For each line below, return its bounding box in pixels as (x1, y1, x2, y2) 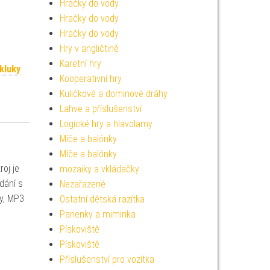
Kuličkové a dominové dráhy (59, 88, 168, 99)
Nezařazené (59, 178, 105, 190)
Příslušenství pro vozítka (59, 254, 154, 265)
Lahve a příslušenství (59, 103, 142, 115)
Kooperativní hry (59, 73, 122, 84)
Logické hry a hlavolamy (59, 118, 152, 130)
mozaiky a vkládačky (59, 163, 139, 175)
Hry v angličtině (59, 43, 119, 54)
